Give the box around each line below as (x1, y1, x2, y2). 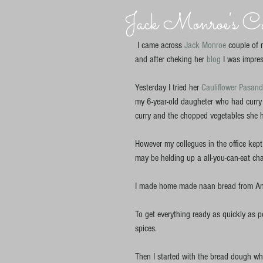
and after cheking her (135, 54, 207, 65)
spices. (135, 223, 161, 234)
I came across (137, 40, 184, 50)
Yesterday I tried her (135, 82, 201, 93)
